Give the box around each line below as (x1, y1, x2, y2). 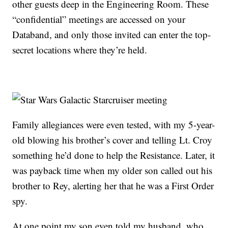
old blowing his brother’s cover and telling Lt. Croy (12, 133, 213, 147)
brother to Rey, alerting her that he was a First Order (12, 179, 214, 192)
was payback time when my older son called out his (12, 164, 213, 177)
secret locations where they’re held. (12, 43, 148, 56)
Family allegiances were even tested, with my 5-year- (12, 118, 215, 131)
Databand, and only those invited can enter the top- (12, 28, 211, 41)
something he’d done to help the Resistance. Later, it (12, 149, 215, 162)
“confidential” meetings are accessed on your (12, 13, 186, 26)
